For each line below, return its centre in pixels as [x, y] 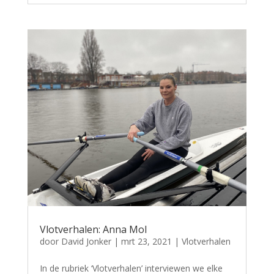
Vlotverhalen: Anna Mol [93, 229]
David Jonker [86, 241]
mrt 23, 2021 [146, 241]
